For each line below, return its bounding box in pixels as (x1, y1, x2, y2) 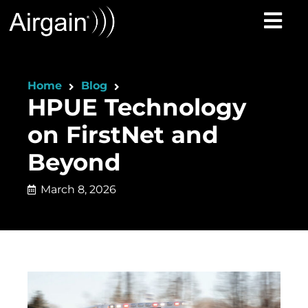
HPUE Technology (27, 93, 246, 122)
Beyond (27, 148, 121, 177)
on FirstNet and (27, 120, 219, 150)
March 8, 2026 (41, 183, 116, 197)
